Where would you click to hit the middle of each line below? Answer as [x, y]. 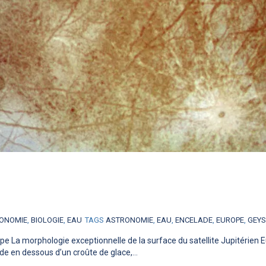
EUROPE [230, 220]
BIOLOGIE [47, 220]
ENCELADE [194, 220]
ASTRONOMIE [129, 220]
